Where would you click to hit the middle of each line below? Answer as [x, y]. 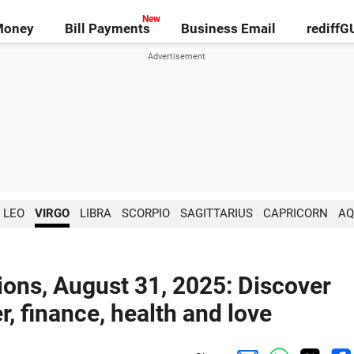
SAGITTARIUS [216, 213]
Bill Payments [108, 28]
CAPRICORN [295, 213]
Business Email [228, 28]
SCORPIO [145, 213]
